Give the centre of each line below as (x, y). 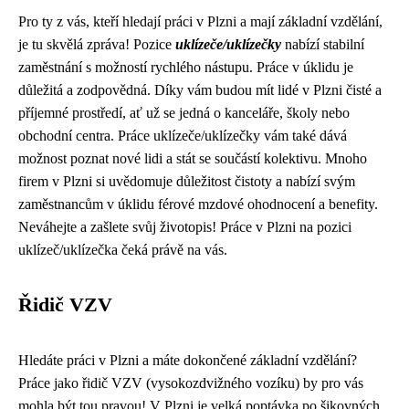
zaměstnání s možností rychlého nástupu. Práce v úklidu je (186, 67)
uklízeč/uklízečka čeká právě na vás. (123, 250)
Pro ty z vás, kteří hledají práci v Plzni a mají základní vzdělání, (200, 21)
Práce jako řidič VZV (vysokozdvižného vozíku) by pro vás (191, 383)
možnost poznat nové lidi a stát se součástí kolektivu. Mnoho (193, 158)
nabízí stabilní (323, 44)
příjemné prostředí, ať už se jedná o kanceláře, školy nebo (184, 113)
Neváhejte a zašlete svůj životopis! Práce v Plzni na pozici (185, 227)
